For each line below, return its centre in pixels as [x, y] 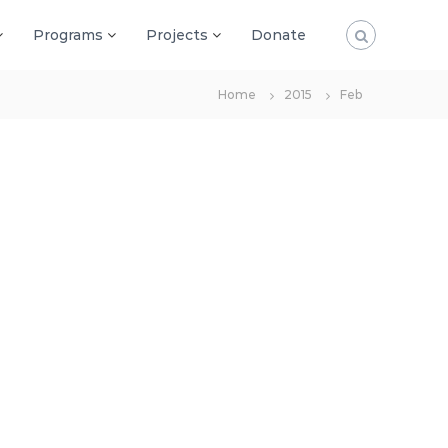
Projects [177, 34]
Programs [68, 34]
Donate [278, 34]
